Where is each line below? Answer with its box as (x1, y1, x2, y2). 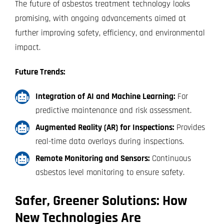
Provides (173, 122, 205, 133)
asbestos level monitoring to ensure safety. (35, 167, 184, 178)
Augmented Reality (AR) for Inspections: (35, 122, 174, 133)
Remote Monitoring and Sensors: (35, 153, 149, 164)
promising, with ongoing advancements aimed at (14, 13, 186, 24)
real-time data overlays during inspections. (35, 136, 184, 147)
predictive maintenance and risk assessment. (35, 105, 191, 116)
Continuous (149, 153, 191, 164)
